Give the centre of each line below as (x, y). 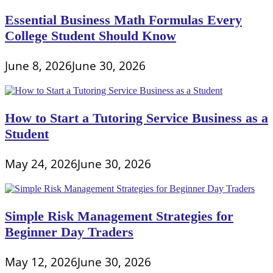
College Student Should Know (90, 35)
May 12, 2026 (41, 262)
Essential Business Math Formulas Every (123, 19)
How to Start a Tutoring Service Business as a (136, 118)
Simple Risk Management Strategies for (119, 216)
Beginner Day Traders (69, 232)
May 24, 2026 (41, 164)
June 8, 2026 (38, 66)
